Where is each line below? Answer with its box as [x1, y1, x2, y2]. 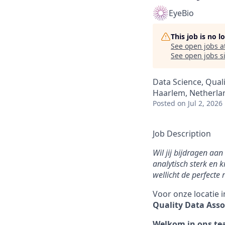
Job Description [153, 128, 211, 139]
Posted [153, 98, 175, 108]
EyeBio [169, 8, 194, 19]
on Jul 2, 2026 [177, 98, 222, 108]
